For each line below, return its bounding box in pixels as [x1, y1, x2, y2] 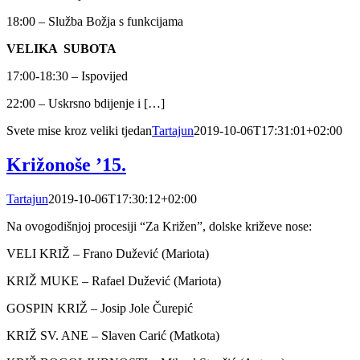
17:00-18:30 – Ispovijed [6, 69, 128, 84]
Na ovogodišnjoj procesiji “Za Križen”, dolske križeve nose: [6, 219, 312, 234]
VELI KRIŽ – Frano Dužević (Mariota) [6, 247, 209, 261]
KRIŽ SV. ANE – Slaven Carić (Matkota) [6, 329, 219, 343]
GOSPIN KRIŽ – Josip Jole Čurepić [6, 301, 193, 316]
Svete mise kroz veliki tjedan [6, 124, 152, 138]
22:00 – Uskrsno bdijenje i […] [6, 96, 165, 111]
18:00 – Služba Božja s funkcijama [6, 14, 183, 29]
